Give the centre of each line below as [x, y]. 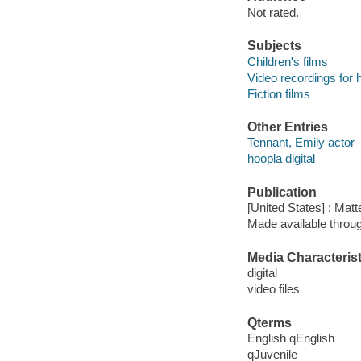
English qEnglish [290, 338]
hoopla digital [281, 159]
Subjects [274, 46]
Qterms [269, 322]
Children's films [287, 61]
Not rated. [273, 12]
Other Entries [287, 127]
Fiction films [278, 93]
